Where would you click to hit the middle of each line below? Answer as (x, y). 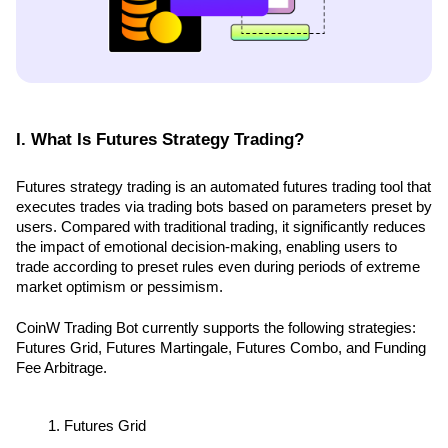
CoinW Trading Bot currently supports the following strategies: (216, 328)
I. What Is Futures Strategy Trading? (160, 138)
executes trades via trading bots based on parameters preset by (224, 207)
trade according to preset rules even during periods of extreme (218, 267)
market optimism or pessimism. (119, 287)
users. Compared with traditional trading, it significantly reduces (221, 227)
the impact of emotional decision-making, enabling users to (206, 247)
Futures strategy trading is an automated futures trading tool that (223, 187)
